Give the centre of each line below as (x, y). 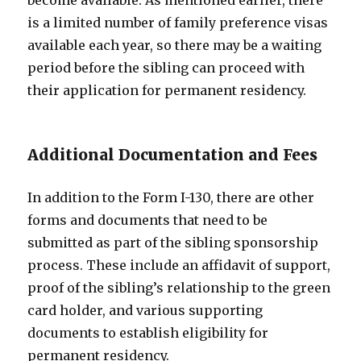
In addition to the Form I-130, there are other (171, 197)
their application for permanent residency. (167, 90)
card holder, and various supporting (145, 310)
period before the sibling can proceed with (166, 68)
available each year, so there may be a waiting (175, 45)
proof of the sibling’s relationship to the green (179, 288)
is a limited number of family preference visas (178, 23)
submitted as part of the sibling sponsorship (173, 243)
